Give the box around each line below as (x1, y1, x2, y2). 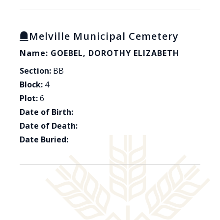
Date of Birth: (20, 107, 73, 118)
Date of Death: (20, 120, 78, 132)
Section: (20, 65, 51, 77)
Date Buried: (20, 134, 68, 145)
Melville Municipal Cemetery (29, 29, 179, 43)
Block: (20, 79, 43, 90)
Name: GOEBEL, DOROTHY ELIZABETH (20, 48, 179, 59)
